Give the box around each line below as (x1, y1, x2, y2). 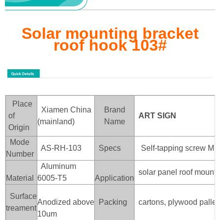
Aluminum (37, 162, 76, 171)
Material (6, 174, 34, 183)
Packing (95, 198, 127, 207)
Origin (8, 123, 29, 132)
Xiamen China (37, 106, 91, 114)
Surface (6, 192, 37, 201)
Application (95, 174, 134, 183)
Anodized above (37, 198, 94, 207)
